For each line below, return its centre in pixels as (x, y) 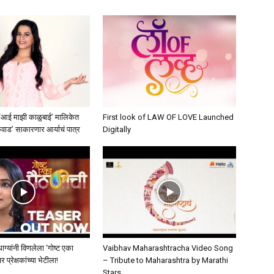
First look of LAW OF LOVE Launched (168, 117)
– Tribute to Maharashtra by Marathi (165, 260)
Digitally (117, 129)
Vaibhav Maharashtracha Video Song (168, 248)
